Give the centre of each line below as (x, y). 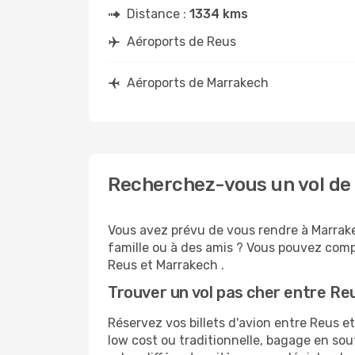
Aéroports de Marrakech (198, 83)
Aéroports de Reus (181, 42)
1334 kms (219, 14)
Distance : (158, 14)
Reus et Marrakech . (166, 265)
